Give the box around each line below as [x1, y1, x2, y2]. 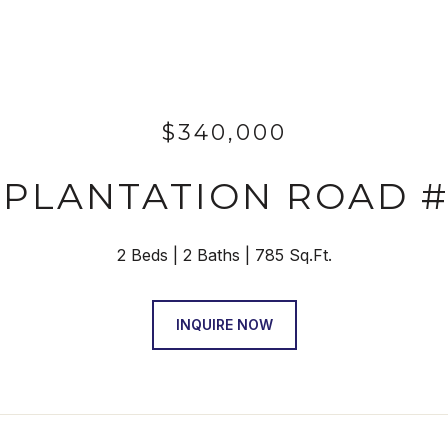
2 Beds [116, 245, 168, 265]
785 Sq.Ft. [254, 245, 332, 265]
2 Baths [182, 245, 240, 265]
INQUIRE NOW [175, 316, 273, 333]
